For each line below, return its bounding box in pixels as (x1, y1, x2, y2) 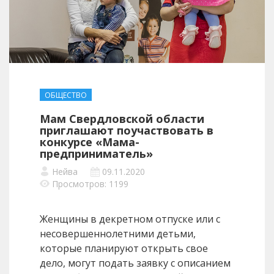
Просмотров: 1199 (52, 178, 128, 190)
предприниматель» (40, 146, 153, 161)
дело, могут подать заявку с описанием (40, 256, 231, 270)
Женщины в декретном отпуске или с (40, 212, 220, 226)
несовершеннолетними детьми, (40, 227, 196, 241)
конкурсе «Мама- (40, 135, 139, 150)
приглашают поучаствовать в (40, 123, 213, 138)
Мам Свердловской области (40, 111, 204, 127)
